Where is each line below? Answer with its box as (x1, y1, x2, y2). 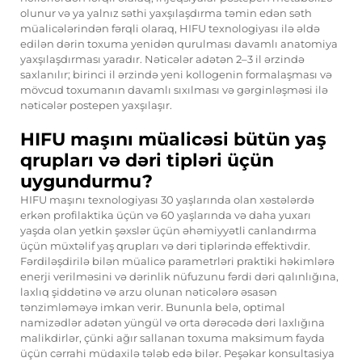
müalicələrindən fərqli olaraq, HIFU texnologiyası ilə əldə (20, 22, 320, 36)
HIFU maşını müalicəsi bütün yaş (20, 128, 326, 151)
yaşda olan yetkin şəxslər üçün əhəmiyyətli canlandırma (20, 224, 317, 238)
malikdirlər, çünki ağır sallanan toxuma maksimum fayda (20, 331, 325, 345)
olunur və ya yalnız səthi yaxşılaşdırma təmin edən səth (20, 6, 312, 20)
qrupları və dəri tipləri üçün (20, 149, 274, 172)
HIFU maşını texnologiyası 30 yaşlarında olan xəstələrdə (20, 193, 314, 207)
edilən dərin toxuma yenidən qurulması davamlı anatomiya (20, 37, 338, 51)
